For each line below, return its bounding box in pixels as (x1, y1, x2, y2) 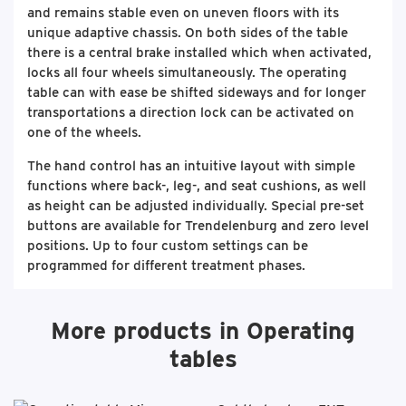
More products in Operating (51, 316, 355, 344)
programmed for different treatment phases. (27, 257, 305, 274)
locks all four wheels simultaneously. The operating (27, 64, 347, 81)
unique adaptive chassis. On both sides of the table (27, 24, 348, 41)
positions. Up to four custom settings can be (27, 237, 308, 254)
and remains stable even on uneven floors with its (27, 5, 339, 21)
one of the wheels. (27, 124, 141, 140)
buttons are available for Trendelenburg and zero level (27, 217, 369, 234)
